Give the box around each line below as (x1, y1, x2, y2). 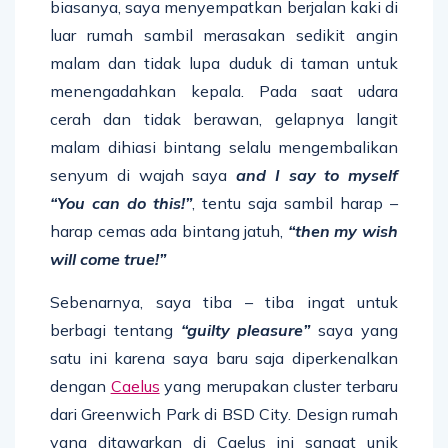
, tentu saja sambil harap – (192, 192, 398, 213)
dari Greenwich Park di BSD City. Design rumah (50, 403, 398, 424)
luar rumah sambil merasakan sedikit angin (50, 24, 398, 45)
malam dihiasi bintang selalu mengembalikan (50, 136, 398, 157)
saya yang (310, 319, 399, 340)
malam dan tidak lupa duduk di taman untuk (50, 52, 398, 73)
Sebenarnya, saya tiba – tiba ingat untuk (50, 291, 398, 312)
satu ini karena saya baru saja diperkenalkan (50, 347, 398, 368)
